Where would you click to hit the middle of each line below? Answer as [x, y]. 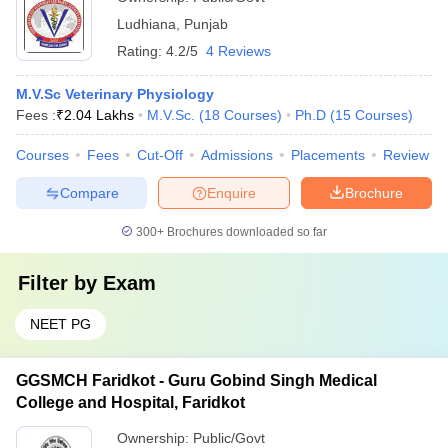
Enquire [231, 192]
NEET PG [60, 324]
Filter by [60, 283]
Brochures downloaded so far [245, 232]
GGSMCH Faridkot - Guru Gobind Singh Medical [196, 380]
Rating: [141, 51]
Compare [89, 192]
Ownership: [155, 438]
